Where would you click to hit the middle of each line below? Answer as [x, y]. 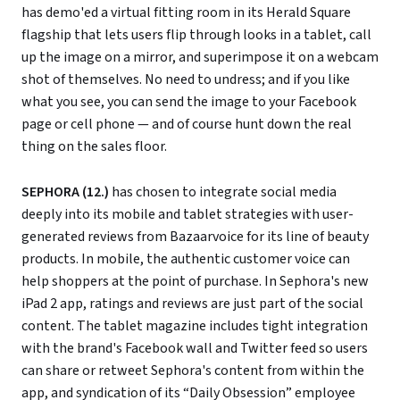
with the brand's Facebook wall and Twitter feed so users [195, 349]
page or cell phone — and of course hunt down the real [187, 125]
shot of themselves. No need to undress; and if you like [186, 80]
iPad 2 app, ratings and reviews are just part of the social [192, 304]
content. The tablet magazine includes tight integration [195, 326]
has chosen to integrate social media [223, 192]
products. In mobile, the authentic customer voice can [186, 259]
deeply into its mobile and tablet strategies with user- [187, 215]
